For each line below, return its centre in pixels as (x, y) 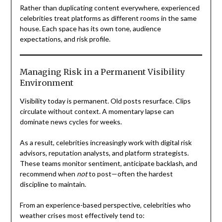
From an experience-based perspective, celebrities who (105, 205)
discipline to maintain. (53, 184)
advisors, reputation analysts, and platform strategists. (104, 153)
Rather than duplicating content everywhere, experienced (110, 7)
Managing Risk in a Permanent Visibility (102, 72)
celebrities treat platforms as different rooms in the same (108, 18)
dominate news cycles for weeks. (71, 121)
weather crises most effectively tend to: (82, 215)
